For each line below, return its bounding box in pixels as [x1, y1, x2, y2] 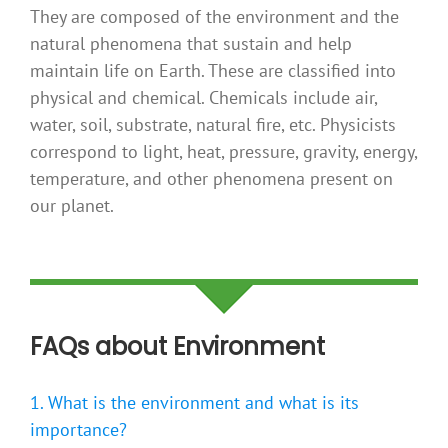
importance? [30, 418, 127, 442]
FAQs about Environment [30, 330, 325, 364]
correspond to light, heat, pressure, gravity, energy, [29, 140, 417, 164]
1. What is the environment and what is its [30, 391, 359, 415]
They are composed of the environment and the [29, 5, 399, 29]
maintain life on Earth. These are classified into [29, 59, 396, 83]
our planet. [29, 194, 114, 218]
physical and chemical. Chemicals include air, [29, 86, 377, 110]
